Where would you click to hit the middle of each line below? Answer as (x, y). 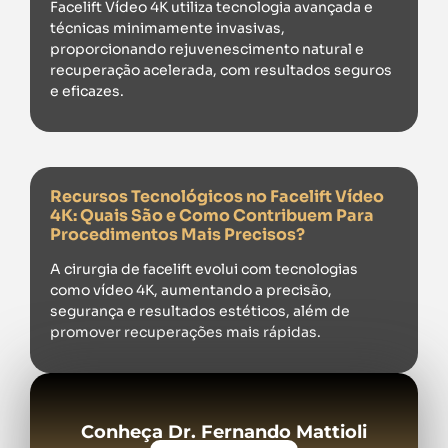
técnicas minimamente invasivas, (167, 27)
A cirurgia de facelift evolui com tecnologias (204, 268)
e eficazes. (87, 90)
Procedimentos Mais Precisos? (177, 234)
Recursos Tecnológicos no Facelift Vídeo (217, 196)
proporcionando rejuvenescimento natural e (207, 48)
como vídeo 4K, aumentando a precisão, (191, 289)
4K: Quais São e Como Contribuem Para (212, 215)
